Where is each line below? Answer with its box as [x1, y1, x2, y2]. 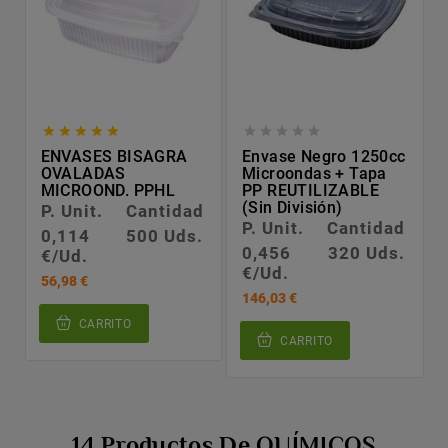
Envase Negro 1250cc [242, 147, 406, 167]
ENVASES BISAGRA [40, 147, 188, 167]
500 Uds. [126, 226, 204, 247]
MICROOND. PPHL [40, 181, 176, 201]
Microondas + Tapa [242, 164, 387, 184]
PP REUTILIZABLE [242, 181, 380, 201]
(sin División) [242, 198, 343, 218]
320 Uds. [327, 243, 405, 264]
